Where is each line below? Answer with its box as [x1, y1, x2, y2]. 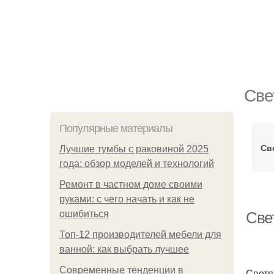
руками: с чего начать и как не [59, 194, 194, 204]
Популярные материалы [59, 122, 172, 135]
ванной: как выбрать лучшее [59, 244, 189, 254]
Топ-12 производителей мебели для [59, 229, 221, 240]
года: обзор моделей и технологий [59, 158, 214, 169]
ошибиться [59, 209, 109, 219]
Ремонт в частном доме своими [59, 179, 202, 190]
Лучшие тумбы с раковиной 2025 [59, 144, 209, 154]
